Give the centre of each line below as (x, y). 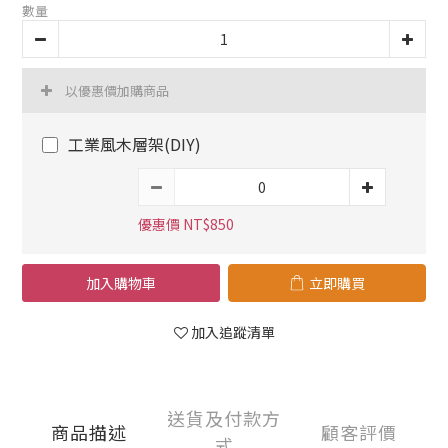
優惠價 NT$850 (186, 224)
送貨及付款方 (224, 418)
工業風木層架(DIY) (134, 144)
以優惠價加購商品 (117, 90)
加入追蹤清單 (232, 332)
